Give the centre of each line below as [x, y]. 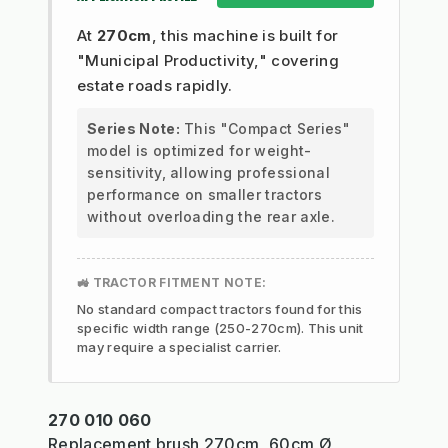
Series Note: [133, 128]
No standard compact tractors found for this [220, 308]
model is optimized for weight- [199, 150]
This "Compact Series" [264, 128]
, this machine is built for [245, 35]
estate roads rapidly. [155, 85]
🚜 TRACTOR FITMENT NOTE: [172, 282]
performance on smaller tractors [204, 194]
